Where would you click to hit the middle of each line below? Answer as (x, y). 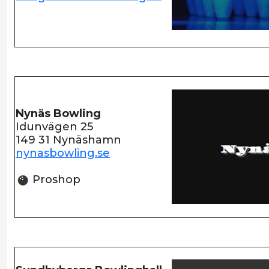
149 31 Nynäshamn (68, 140)
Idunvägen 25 (54, 127)
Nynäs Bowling (58, 113)
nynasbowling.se (63, 153)
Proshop (55, 180)
